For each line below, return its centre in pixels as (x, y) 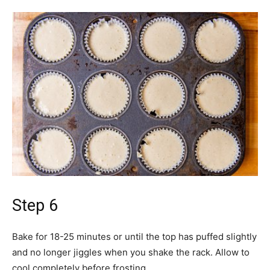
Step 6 (35, 206)
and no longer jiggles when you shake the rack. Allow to (131, 252)
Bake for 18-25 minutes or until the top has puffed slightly (134, 237)
